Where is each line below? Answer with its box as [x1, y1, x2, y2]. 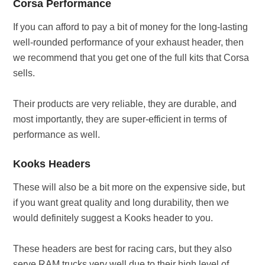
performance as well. [13, 130, 101, 140]
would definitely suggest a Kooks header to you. [13, 213, 214, 223]
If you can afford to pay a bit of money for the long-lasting [13, 22, 248, 32]
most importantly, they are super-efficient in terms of [13, 114, 227, 124]
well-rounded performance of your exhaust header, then [13, 37, 244, 47]
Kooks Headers [13, 158, 91, 170]
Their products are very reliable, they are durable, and [13, 99, 237, 109]
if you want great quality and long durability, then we [13, 198, 230, 208]
